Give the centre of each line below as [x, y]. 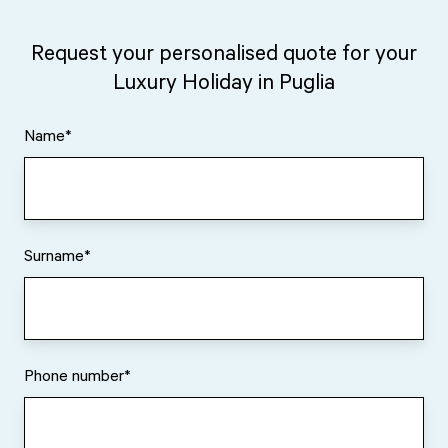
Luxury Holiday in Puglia [224, 85]
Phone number [74, 377]
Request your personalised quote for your [224, 56]
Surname [54, 257]
